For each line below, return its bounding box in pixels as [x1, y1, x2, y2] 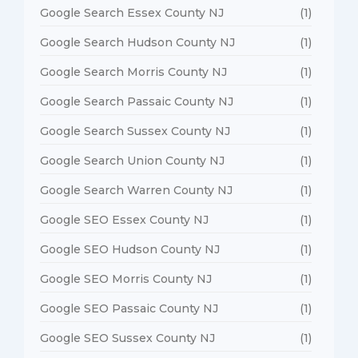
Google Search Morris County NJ [40, 64, 227, 79]
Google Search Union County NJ [40, 153, 225, 168]
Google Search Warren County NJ [40, 182, 233, 197]
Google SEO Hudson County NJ [40, 241, 220, 257]
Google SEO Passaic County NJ [40, 300, 218, 316]
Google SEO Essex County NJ [40, 212, 209, 227]
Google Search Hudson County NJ [40, 34, 235, 50]
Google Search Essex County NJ [40, 5, 224, 20]
